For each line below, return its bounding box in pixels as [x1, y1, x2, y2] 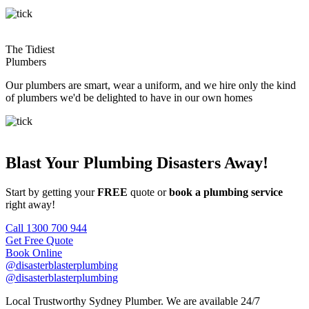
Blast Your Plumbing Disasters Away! [6, 153, 268, 172]
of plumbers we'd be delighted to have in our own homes [6, 91, 252, 103]
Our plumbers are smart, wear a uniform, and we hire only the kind [6, 79, 296, 91]
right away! [6, 198, 55, 210]
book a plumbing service [169, 186, 283, 198]
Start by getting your [6, 186, 97, 198]
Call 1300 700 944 [6, 221, 87, 234]
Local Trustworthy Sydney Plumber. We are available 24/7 [6, 295, 260, 307]
